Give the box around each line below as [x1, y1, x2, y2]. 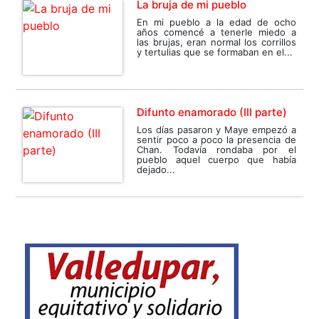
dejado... [137, 164, 176, 176]
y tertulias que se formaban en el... [137, 46, 293, 58]
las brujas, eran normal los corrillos [137, 36, 296, 48]
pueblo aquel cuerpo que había [137, 154, 296, 166]
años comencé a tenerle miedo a [137, 26, 296, 38]
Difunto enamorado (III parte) [137, 105, 288, 120]
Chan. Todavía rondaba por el [137, 144, 296, 156]
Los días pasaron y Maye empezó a [137, 124, 296, 136]
